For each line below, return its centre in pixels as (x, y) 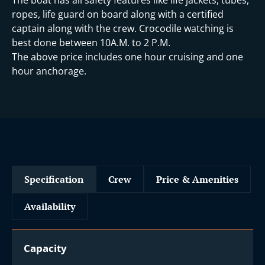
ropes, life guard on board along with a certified (118, 14)
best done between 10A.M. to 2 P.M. (91, 42)
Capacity (45, 248)
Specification (54, 179)
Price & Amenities (197, 179)
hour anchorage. (49, 71)
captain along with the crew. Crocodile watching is (123, 28)
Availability (50, 206)
